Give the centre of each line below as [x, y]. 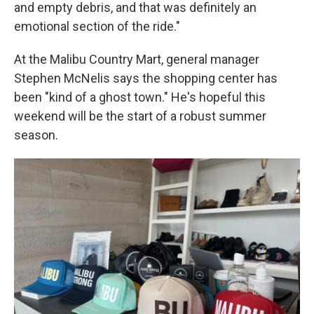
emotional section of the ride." [97, 26]
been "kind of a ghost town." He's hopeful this [140, 97]
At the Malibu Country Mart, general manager [137, 59]
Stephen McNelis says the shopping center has [146, 78]
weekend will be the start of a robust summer [140, 116]
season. [36, 135]
